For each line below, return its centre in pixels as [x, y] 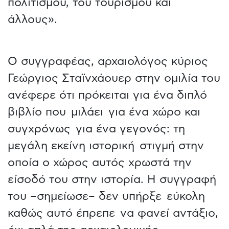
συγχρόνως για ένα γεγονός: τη [97, 129]
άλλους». [32, 19]
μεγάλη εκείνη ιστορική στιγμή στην [106, 145]
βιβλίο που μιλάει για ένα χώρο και [104, 112]
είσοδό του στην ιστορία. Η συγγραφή [112, 179]
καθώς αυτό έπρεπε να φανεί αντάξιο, [114, 213]
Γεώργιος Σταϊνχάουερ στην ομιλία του [114, 78]
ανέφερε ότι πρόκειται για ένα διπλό [107, 95]
